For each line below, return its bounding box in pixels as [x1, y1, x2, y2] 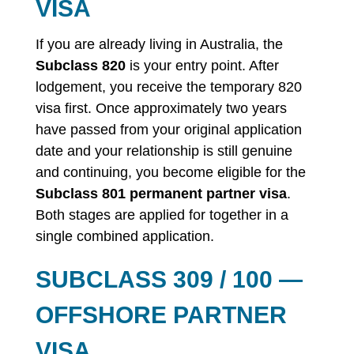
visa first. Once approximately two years [35, 100, 287, 116]
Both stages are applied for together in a [35, 207, 288, 223]
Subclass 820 [35, 58, 126, 73]
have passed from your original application [35, 122, 302, 137]
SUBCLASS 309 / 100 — [35, 266, 303, 292]
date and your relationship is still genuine [35, 143, 292, 159]
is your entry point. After [125, 58, 279, 73]
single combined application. [35, 228, 214, 244]
